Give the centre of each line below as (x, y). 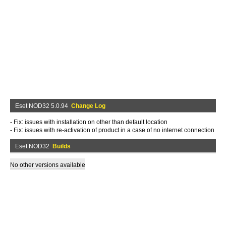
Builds (62, 146)
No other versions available (48, 165)
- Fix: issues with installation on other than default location (89, 122)
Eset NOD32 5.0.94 (43, 106)
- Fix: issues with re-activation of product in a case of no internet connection (112, 130)
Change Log (88, 106)
